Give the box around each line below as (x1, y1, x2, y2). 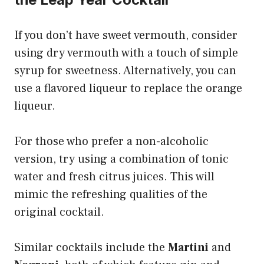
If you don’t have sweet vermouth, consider (14, 27, 237, 43)
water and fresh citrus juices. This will (14, 169, 214, 184)
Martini (168, 239, 209, 255)
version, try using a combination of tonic (14, 151, 229, 167)
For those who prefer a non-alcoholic (14, 133, 209, 149)
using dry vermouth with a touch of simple (14, 45, 238, 61)
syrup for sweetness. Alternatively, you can (14, 62, 236, 78)
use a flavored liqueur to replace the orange (14, 80, 242, 96)
